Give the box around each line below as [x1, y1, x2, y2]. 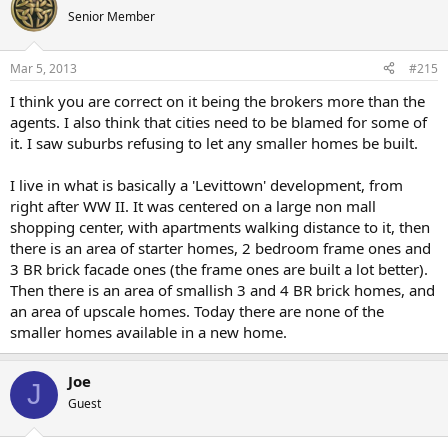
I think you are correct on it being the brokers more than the [10, 90, 425, 111]
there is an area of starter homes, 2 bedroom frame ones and [10, 237, 431, 258]
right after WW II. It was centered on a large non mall [10, 195, 376, 216]
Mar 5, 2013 [10, 59, 77, 77]
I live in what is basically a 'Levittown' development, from [10, 174, 403, 195]
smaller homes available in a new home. [10, 321, 287, 342]
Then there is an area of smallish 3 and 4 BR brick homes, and [10, 279, 435, 300]
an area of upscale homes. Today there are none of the [10, 300, 384, 321]
